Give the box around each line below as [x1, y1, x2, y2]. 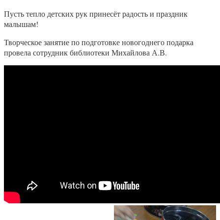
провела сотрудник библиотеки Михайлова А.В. [4, 47, 167, 58]
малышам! [4, 19, 38, 29]
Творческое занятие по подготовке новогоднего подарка [4, 37, 193, 48]
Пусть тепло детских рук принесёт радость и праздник [4, 8, 188, 19]
